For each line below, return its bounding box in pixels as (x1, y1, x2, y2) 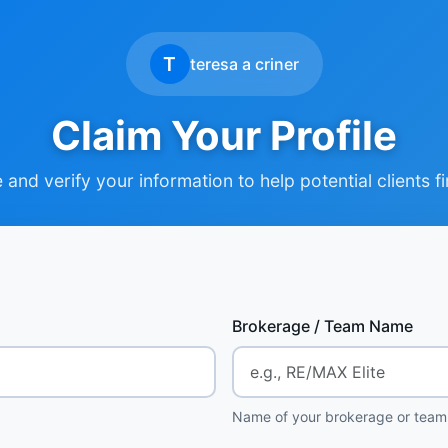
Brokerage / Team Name (232, 316, 413, 336)
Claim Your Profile (51, 111, 397, 160)
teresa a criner (189, 54, 299, 74)
